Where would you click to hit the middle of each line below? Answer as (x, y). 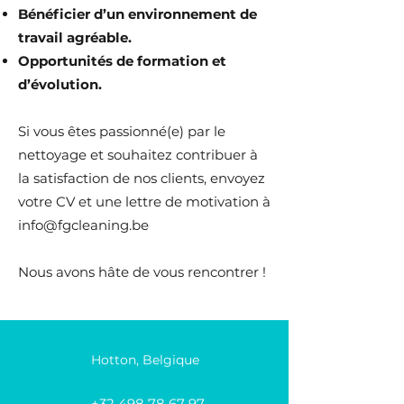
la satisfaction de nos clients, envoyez (142, 178)
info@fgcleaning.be (83, 225)
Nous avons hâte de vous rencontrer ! (142, 272)
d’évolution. (60, 84)
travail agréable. (75, 37)
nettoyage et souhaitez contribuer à (138, 155)
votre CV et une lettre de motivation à (144, 202)
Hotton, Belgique (145, 360)
